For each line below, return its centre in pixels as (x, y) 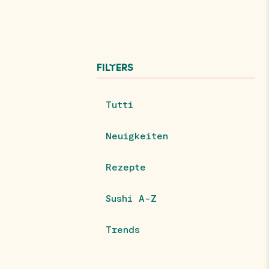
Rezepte (125, 167)
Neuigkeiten (137, 135)
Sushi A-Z (131, 198)
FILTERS (115, 68)
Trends (122, 229)
